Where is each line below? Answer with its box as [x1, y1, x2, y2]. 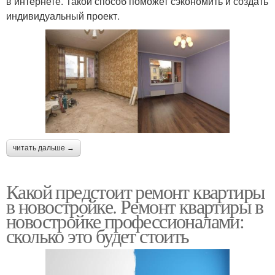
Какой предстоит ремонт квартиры [6, 177, 265, 204]
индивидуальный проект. [6, 9, 120, 23]
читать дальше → [13, 143, 74, 152]
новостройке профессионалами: [6, 207, 244, 234]
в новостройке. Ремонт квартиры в [6, 192, 263, 219]
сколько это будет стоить [6, 222, 189, 249]
